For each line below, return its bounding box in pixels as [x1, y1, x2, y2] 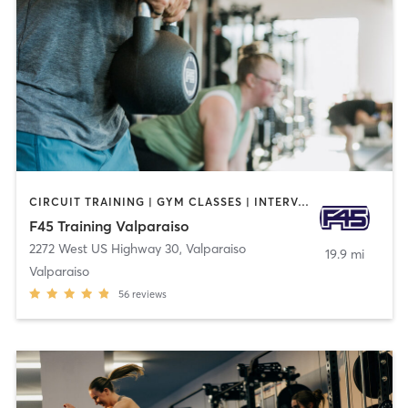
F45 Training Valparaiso [28, 216, 189, 235]
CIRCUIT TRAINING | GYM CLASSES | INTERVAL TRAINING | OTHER [297, 195, 309, 209]
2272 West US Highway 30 [28, 240, 179, 257]
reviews [131, 287, 167, 301]
